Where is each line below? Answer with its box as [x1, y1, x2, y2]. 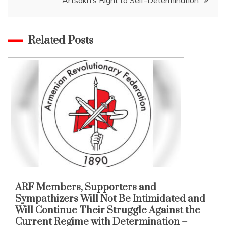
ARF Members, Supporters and [15, 181, 156, 194]
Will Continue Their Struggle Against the [15, 204, 200, 217]
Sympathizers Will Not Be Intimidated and [15, 192, 205, 205]
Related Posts [28, 33, 93, 47]
